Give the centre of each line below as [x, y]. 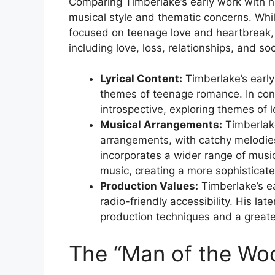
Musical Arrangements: [161, 125]
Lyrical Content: [141, 79]
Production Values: [149, 186]
